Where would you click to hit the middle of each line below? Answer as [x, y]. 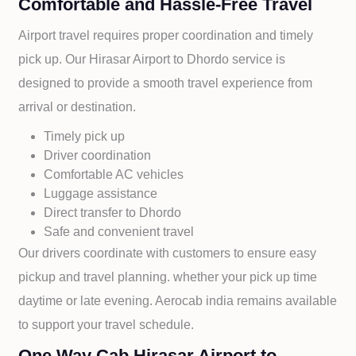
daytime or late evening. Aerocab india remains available [178, 301]
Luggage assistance [101, 193]
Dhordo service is [236, 59]
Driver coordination [98, 155]
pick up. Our [54, 59]
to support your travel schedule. [106, 325]
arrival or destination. [77, 107]
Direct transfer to [92, 213]
